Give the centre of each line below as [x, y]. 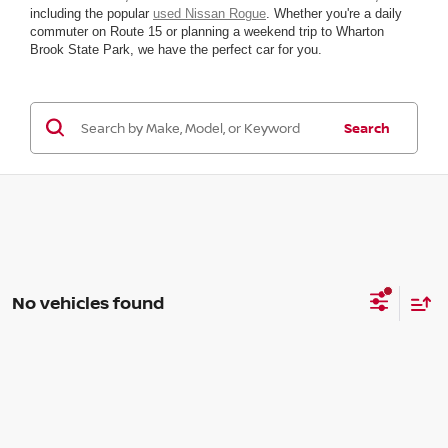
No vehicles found [88, 303]
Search [366, 127]
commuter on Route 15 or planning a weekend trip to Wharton [207, 31]
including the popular [91, 13]
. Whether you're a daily [334, 13]
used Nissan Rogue [209, 13]
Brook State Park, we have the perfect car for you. [176, 49]
